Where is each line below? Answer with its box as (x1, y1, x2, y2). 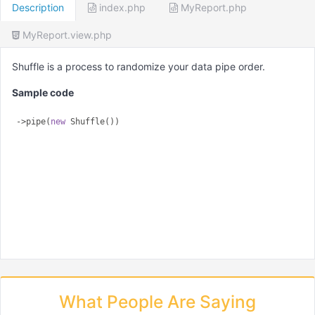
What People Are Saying (59, 291, 256, 313)
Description (12, 1, 64, 14)
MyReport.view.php (20, 29, 112, 41)
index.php (96, 1, 146, 14)
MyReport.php (178, 1, 247, 14)
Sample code (12, 86, 74, 99)
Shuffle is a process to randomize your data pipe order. (12, 60, 265, 73)
